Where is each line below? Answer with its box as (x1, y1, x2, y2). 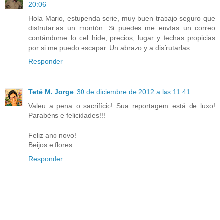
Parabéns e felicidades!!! (28, 111, 105, 119)
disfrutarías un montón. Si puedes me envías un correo (28, 24, 215, 32)
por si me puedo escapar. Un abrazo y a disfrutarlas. (28, 43, 192, 52)
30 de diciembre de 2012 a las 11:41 (77, 87, 190, 96)
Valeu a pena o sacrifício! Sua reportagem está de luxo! (28, 101, 215, 110)
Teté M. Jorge (28, 87, 74, 96)
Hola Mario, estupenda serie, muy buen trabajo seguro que (28, 14, 215, 22)
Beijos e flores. (28, 140, 74, 149)
